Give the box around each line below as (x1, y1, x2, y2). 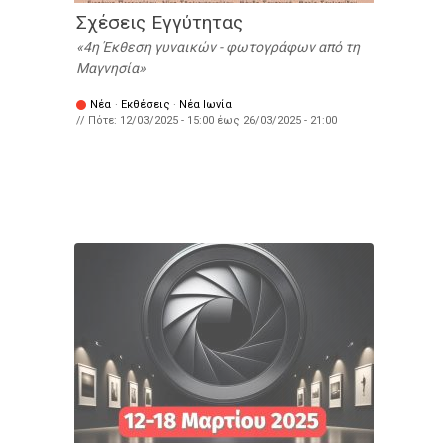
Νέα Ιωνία (179, 98, 232, 112)
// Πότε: (76, 114, 120, 128)
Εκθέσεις (121, 98, 170, 112)
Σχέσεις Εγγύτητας (76, 11, 243, 35)
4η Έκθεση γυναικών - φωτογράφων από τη (83, 39, 360, 56)
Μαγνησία (76, 60, 139, 77)
